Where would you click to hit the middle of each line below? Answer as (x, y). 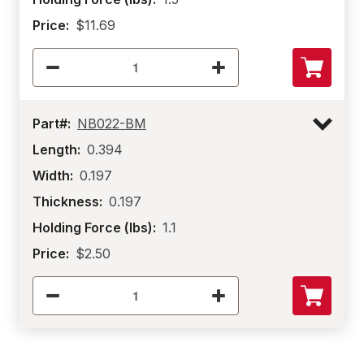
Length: (56, 149)
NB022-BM (112, 123)
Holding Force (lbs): (94, 227)
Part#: (52, 123)
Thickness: (67, 201)
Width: (53, 175)
